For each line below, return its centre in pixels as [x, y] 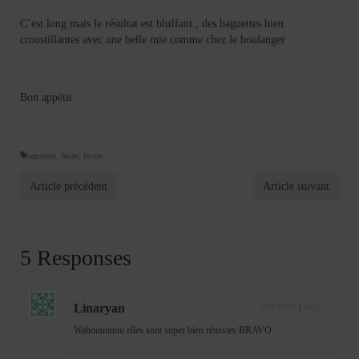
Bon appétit [46, 97]
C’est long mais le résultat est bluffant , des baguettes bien [152, 23]
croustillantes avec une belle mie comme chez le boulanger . [156, 39]
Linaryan [99, 308]
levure [93, 155]
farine [70, 155]
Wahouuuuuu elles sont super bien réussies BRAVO [173, 330]
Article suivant [296, 186]
